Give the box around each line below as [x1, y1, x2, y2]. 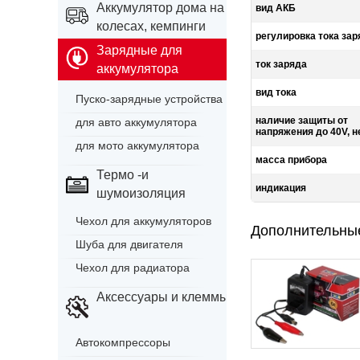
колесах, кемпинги [96, 19, 206, 33]
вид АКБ [256, 2, 296, 14]
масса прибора [256, 154, 327, 166]
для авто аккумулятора [76, 116, 197, 129]
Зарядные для [96, 43, 182, 57]
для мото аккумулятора [76, 139, 199, 152]
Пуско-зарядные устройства [76, 92, 223, 105]
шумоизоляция [96, 186, 186, 200]
